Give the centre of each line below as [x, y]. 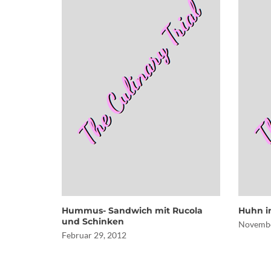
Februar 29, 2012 [94, 235]
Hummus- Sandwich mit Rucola [132, 211]
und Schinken [93, 221]
